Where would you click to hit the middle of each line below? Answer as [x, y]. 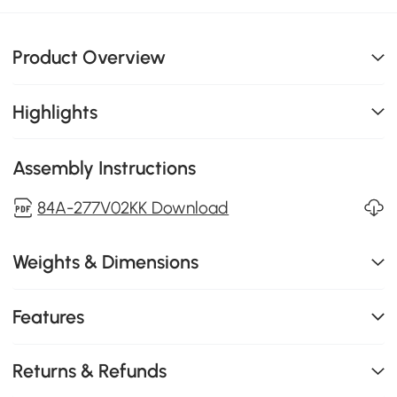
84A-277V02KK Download [133, 207]
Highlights [55, 112]
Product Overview [90, 58]
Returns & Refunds [90, 371]
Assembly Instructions [105, 168]
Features [49, 316]
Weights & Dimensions [106, 262]
